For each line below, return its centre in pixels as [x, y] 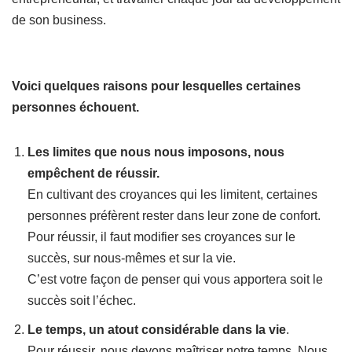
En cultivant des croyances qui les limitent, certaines [172, 194]
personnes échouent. [75, 107]
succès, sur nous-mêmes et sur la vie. [132, 258]
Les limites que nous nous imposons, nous [156, 152]
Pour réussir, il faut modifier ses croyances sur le [161, 237]
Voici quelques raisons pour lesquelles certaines [156, 86]
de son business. [59, 20]
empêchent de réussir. [93, 173]
